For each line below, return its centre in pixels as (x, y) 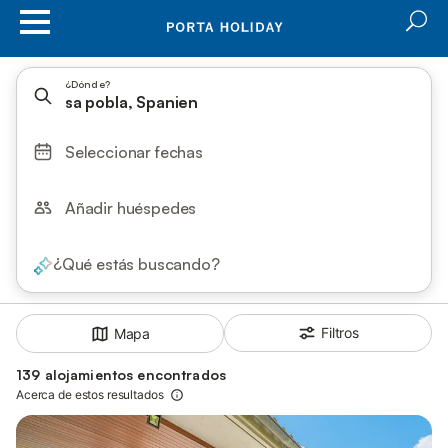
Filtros (340, 332)
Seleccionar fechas (134, 152)
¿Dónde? (87, 84)
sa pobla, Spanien (131, 102)
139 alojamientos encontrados (121, 375)
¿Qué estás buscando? (136, 264)
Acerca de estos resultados (90, 395)
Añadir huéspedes (131, 208)
